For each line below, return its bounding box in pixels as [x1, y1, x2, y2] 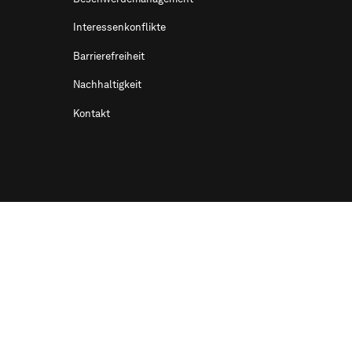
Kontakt [73, 107, 111, 119]
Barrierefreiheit [73, 49, 145, 62]
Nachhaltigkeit [73, 79, 142, 91]
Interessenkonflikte [73, 21, 167, 34]
